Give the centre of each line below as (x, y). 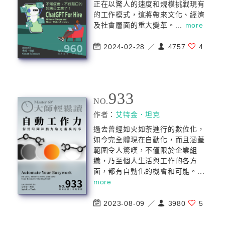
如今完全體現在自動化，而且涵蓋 (149, 140)
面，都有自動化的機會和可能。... (149, 171)
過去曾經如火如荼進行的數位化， (149, 129)
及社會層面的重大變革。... (139, 25)
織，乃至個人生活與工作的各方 (145, 161)
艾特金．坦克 (138, 115)
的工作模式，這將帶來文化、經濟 (149, 15)
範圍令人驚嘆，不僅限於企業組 (145, 150)
